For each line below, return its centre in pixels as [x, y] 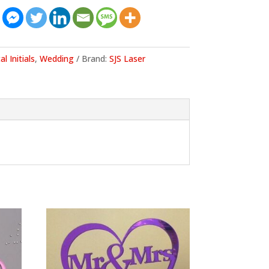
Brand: [95, 59]
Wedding [56, 59]
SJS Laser [127, 59]
